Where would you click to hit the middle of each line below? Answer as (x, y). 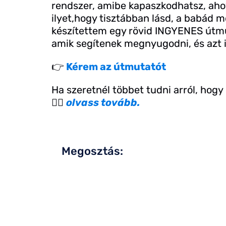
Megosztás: (92, 151)
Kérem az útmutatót (116, 66)
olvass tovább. (103, 102)
